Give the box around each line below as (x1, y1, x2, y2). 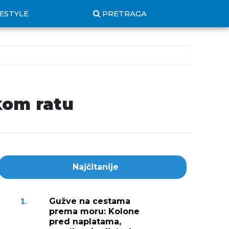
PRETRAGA (102, 9, 147, 18)
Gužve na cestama (49, 196, 130, 206)
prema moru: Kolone (49, 207, 140, 216)
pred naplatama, (49, 217, 121, 226)
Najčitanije (73, 162, 119, 172)
